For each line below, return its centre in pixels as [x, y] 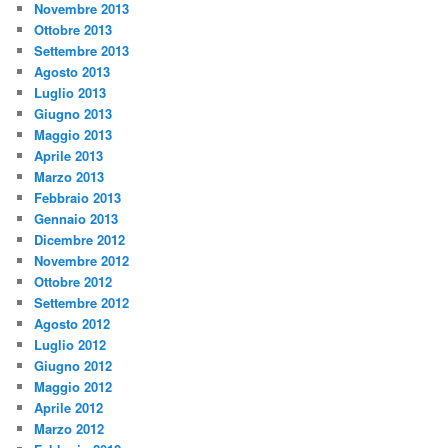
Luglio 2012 [70, 344]
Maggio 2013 [73, 134]
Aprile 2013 [69, 155]
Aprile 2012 [69, 407]
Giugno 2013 [73, 113]
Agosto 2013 [72, 71]
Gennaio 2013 [76, 218]
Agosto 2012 [72, 323]
